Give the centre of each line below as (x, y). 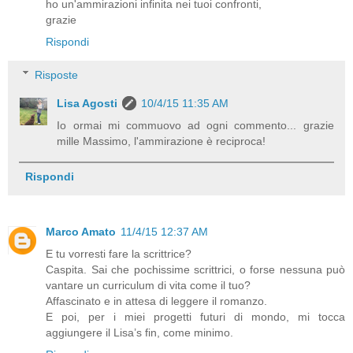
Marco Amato (81, 231)
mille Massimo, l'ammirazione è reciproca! (162, 141)
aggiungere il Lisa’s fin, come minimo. (139, 332)
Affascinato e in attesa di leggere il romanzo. (156, 301)
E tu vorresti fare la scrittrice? (119, 253)
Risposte (57, 74)
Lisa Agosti (87, 103)
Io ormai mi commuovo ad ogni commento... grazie (195, 125)
